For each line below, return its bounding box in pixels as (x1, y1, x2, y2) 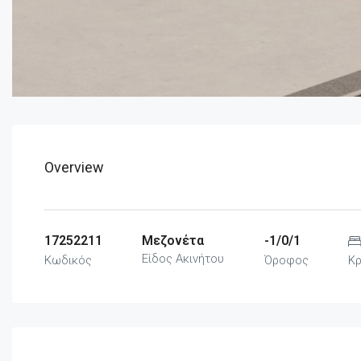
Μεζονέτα (142, 233, 205, 249)
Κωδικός (44, 253, 92, 268)
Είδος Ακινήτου (142, 251, 225, 267)
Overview (44, 159, 104, 176)
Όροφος (263, 253, 309, 268)
